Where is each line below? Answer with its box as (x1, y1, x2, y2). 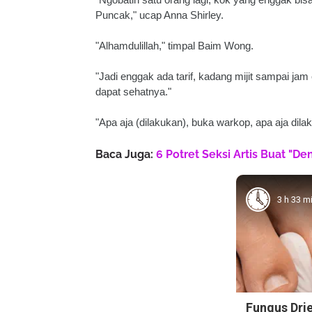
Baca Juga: (95, 148, 156, 161)
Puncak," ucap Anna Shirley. (95, 9, 224, 21)
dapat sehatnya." (95, 86, 171, 97)
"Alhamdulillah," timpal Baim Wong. (95, 40, 253, 52)
